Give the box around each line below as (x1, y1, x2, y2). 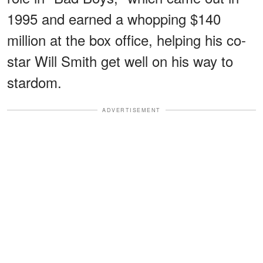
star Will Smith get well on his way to (7, 50, 233, 71)
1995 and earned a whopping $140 (7, 8, 221, 29)
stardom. (7, 71, 62, 92)
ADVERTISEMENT (102, 106, 161, 114)
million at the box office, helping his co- (7, 29, 246, 50)
